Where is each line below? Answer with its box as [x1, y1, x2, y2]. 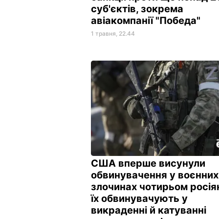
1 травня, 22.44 [91, 29, 135, 37]
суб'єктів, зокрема [91, 2, 183, 15]
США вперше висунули [91, 157, 205, 169]
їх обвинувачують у [91, 192, 188, 204]
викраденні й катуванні [91, 204, 206, 216]
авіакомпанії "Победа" [91, 14, 203, 26]
